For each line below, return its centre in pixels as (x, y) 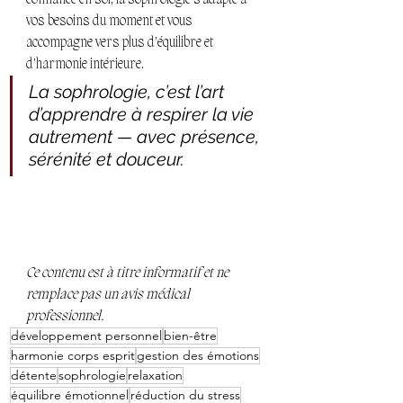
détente (34, 376)
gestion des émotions (198, 356)
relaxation (155, 376)
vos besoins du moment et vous (111, 22)
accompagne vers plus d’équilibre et (121, 44)
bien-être (190, 336)
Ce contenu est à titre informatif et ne (129, 274)
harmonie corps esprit (73, 356)
